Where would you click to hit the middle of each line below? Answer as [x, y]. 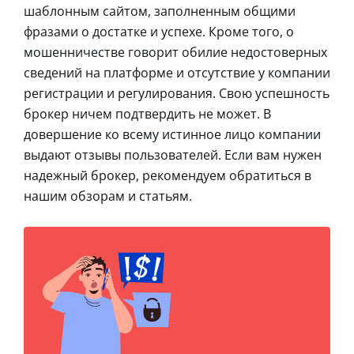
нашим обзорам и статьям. [108, 196]
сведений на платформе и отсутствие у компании [177, 72]
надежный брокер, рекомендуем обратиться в [168, 175]
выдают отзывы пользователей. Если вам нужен [173, 154]
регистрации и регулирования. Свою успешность [177, 93]
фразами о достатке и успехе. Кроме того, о [159, 31]
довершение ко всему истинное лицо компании [172, 134]
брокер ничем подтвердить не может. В [147, 113]
